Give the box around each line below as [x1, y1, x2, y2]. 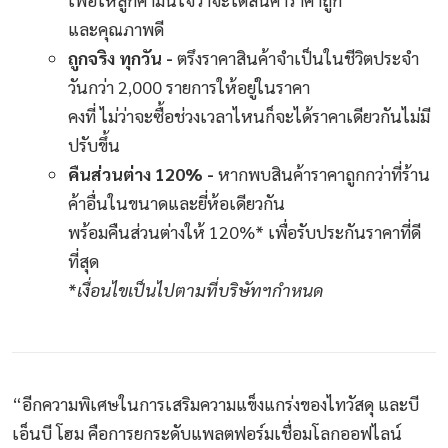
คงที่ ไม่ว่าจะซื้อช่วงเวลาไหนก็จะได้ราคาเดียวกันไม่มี [68, 104, 430, 128]
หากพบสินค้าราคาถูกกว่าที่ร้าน [214, 162, 430, 186]
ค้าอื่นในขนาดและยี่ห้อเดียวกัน [68, 191, 285, 215]
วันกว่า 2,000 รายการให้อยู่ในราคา [68, 75, 310, 99]
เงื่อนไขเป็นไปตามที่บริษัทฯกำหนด [77, 278, 323, 302]
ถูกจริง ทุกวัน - [68, 46, 173, 70]
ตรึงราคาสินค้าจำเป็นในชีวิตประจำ [173, 46, 419, 70]
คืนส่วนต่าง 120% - [68, 162, 214, 186]
